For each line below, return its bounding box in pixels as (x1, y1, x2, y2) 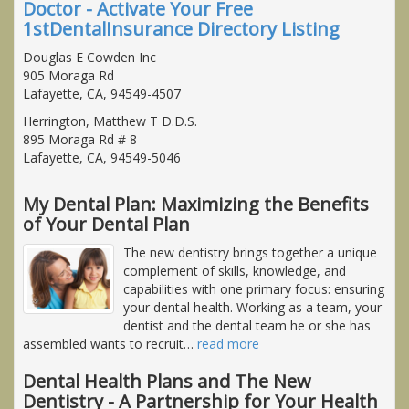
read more (197, 334, 259, 352)
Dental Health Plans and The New (23, 368, 311, 393)
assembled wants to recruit (23, 334, 184, 352)
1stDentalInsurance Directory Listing (23, 16, 340, 41)
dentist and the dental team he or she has (123, 316, 371, 334)
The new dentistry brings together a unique (123, 243, 377, 261)
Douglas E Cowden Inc (23, 47, 156, 66)
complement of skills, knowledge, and (123, 261, 346, 279)
